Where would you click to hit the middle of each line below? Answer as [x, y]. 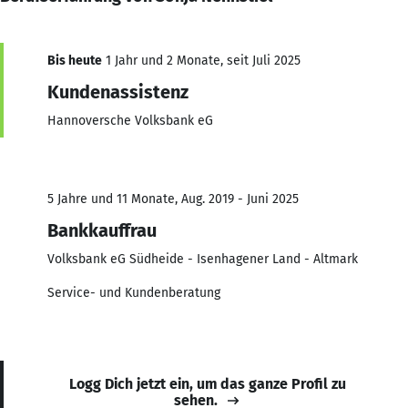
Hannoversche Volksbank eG [130, 120]
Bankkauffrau [102, 230]
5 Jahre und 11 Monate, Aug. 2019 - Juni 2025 [173, 199]
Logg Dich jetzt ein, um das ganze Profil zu [208, 383]
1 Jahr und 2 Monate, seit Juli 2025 [201, 60]
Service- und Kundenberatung [134, 292]
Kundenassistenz [118, 92]
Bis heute [75, 60]
